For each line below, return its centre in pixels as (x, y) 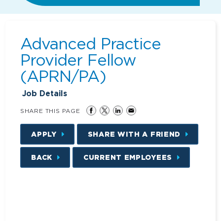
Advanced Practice (91, 43)
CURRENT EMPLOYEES (128, 157)
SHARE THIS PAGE (50, 110)
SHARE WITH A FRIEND (134, 134)
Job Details (45, 93)
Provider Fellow (78, 59)
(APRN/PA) (63, 76)
